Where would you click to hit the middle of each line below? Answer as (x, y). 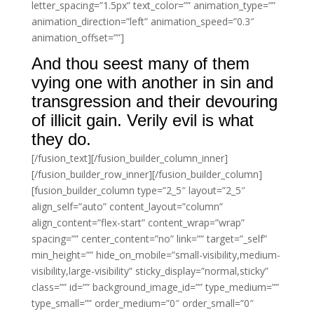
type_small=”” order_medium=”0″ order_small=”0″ (142, 303)
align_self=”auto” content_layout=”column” (127, 206)
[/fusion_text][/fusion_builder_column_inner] (129, 158)
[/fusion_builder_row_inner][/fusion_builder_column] (146, 174)
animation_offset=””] (77, 37)
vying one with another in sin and (152, 82)
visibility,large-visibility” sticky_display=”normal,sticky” (150, 271)
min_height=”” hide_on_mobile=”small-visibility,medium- (156, 255)
